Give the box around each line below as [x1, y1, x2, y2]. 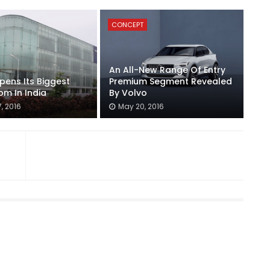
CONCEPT [111, 20, 143, 30]
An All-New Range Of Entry [109, 64, 226, 76]
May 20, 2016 [118, 101, 165, 111]
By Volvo [109, 87, 148, 99]
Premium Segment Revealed [109, 75, 233, 87]
